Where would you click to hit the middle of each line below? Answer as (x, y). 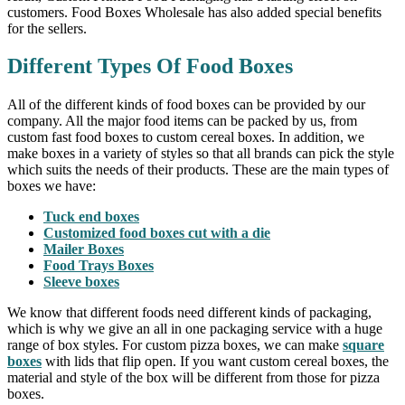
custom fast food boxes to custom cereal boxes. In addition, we (186, 137)
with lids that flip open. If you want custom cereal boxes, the (215, 362)
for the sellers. (47, 28)
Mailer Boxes (84, 250)
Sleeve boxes (81, 282)
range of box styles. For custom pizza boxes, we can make (175, 345)
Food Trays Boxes (99, 266)
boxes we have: (52, 186)
